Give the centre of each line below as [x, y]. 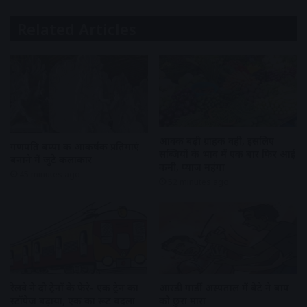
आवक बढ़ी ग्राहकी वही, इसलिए [217, 140]
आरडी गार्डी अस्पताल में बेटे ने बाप [224, 287]
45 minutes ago [50, 174]
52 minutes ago [198, 182]
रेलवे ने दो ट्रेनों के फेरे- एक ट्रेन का [74, 287]
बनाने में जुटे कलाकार [51, 159]
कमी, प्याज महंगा [192, 167]
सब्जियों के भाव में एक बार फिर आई [227, 153]
